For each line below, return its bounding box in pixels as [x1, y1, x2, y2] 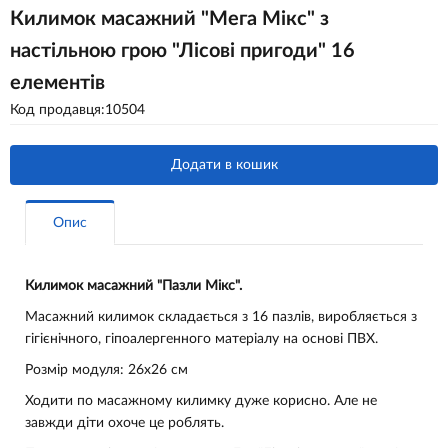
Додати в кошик [170, 158, 278, 172]
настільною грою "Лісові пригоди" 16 [10, 41, 355, 61]
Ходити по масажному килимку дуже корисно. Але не [25, 394, 377, 408]
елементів [10, 73, 105, 93]
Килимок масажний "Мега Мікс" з [10, 9, 329, 29]
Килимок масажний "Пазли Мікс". [25, 279, 242, 293]
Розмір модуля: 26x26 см [25, 363, 192, 377]
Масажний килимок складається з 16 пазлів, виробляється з [25, 310, 417, 324]
